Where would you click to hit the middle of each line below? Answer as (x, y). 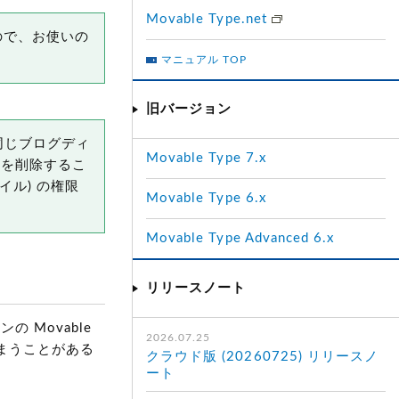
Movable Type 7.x (206, 158)
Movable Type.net (209, 19)
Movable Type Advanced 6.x (240, 238)
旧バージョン (189, 109)
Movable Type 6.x (206, 198)
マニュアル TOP (204, 60)
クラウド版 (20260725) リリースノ (263, 357)
